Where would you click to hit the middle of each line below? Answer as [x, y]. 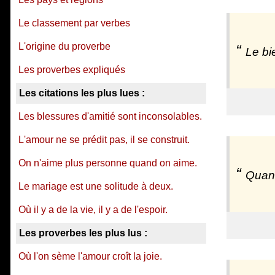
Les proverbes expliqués [72, 70]
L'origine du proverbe [64, 46]
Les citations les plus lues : [82, 93]
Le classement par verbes [74, 23]
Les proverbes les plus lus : [83, 233]
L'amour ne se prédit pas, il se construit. [104, 140]
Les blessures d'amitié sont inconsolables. [110, 116]
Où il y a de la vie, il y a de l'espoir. [93, 210]
